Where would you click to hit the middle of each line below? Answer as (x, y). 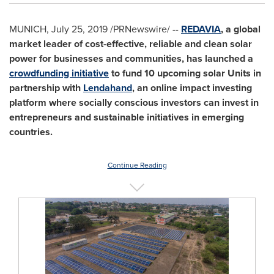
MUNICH (28, 29)
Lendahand (108, 88)
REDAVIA (201, 29)
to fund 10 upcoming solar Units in (185, 73)
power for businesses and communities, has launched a (131, 58)
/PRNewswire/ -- (144, 29)
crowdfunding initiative (59, 73)
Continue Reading (137, 165)
